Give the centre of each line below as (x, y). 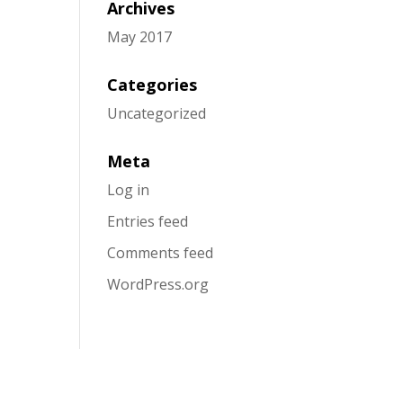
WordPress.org (158, 284)
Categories (152, 85)
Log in (129, 190)
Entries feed (148, 221)
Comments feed (161, 253)
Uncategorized (157, 113)
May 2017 (140, 37)
